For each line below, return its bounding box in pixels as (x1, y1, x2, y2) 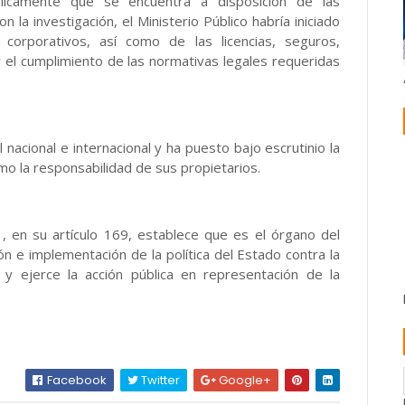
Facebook (44, 372, 108, 389)
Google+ (216, 372, 272, 389)
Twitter (138, 372, 181, 389)
